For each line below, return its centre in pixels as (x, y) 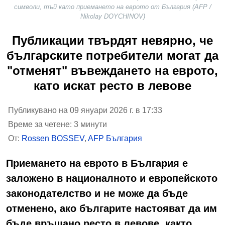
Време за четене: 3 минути (58, 124)
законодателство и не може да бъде (97, 193)
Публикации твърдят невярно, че (113, 40)
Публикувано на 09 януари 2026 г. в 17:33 (85, 110)
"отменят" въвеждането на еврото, (113, 70)
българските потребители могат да (113, 55)
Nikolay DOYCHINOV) (113, 16)
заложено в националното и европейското (112, 178)
